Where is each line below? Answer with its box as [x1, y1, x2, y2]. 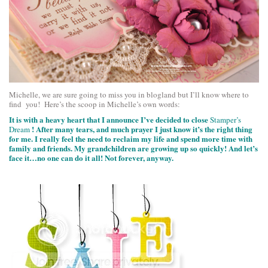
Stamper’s [210, 114, 241, 126]
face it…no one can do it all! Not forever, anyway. [9, 152, 173, 164]
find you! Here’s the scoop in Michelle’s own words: [9, 99, 180, 110]
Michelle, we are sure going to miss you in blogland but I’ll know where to [9, 89, 249, 100]
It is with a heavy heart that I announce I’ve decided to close [9, 114, 210, 126]
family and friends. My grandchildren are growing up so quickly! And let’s [9, 142, 258, 154]
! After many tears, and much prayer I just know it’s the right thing [32, 123, 252, 135]
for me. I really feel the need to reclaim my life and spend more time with [9, 133, 252, 145]
